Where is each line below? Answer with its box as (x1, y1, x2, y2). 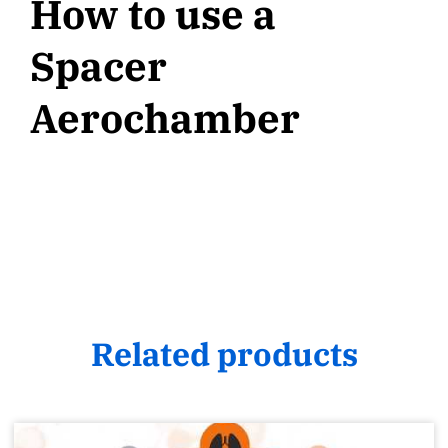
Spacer (30, 40, 167, 92)
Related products (90, 332, 358, 375)
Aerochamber (30, 92, 300, 144)
